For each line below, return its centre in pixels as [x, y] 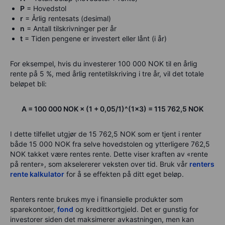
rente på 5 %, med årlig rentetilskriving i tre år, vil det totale [107, 73]
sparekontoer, [34, 209]
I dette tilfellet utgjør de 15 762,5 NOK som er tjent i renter [106, 134]
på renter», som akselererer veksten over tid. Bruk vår [100, 164]
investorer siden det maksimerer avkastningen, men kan [102, 219]
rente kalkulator [37, 174]
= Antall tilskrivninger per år [71, 28]
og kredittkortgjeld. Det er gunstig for [136, 209]
